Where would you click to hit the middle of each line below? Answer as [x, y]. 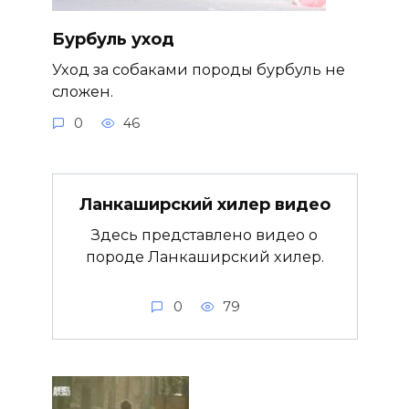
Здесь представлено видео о [204, 235]
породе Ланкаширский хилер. [204, 257]
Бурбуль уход [113, 39]
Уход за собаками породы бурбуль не [198, 69]
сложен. [82, 91]
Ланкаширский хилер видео [204, 204]
